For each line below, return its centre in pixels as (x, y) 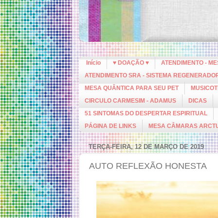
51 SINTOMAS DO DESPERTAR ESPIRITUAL (146, 113)
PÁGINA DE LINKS (110, 126)
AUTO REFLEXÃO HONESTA (148, 166)
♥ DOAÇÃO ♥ (131, 63)
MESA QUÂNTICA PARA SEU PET (132, 88)
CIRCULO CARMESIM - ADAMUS (130, 101)
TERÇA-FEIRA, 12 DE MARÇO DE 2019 (146, 146)
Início (93, 63)
